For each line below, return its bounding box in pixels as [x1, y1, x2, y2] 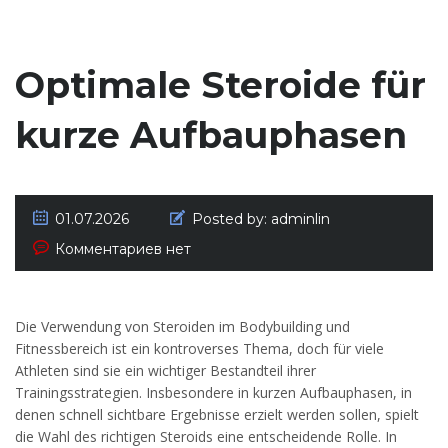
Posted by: [192, 210, 267, 229]
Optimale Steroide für [15, 63, 426, 108]
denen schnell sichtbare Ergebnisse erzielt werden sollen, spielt [15, 405, 419, 425]
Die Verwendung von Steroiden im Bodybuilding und [15, 317, 350, 337]
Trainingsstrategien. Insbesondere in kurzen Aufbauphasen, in [15, 383, 412, 403]
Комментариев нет [55, 240, 191, 259]
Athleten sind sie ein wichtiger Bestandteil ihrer [15, 361, 316, 381]
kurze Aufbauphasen [15, 113, 407, 158]
